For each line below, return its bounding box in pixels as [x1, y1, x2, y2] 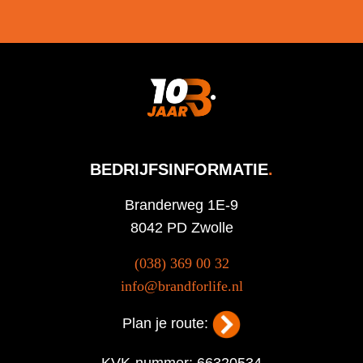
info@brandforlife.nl [120, 277, 243, 294]
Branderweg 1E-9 [125, 196, 238, 213]
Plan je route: [122, 314, 212, 331]
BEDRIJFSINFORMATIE [90, 160, 268, 178]
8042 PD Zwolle [130, 219, 233, 236]
